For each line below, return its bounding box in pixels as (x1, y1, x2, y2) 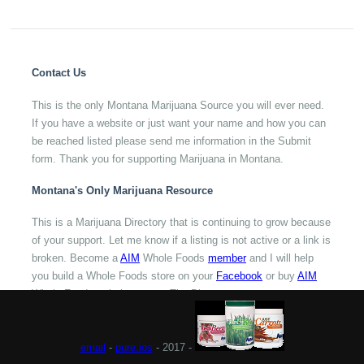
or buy (262, 270, 297, 283)
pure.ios (115, 341, 153, 353)
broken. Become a (32, 252, 120, 265)
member (208, 252, 246, 265)
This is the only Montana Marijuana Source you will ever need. (32, 98, 324, 111)
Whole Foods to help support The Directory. (32, 288, 236, 301)
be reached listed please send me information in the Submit (32, 134, 311, 147)
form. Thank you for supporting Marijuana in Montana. (32, 152, 284, 165)
